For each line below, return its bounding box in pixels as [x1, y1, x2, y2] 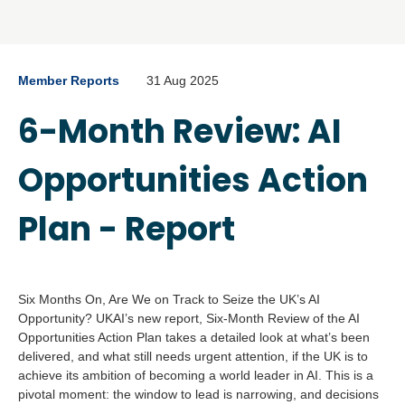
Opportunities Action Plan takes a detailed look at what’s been [18, 329, 370, 344]
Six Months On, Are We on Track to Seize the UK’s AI [18, 291, 320, 306]
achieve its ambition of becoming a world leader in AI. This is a [18, 367, 373, 382]
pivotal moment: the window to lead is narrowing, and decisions [18, 386, 379, 401]
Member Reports [18, 72, 119, 88]
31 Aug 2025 [146, 72, 219, 88]
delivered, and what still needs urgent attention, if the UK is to [18, 348, 368, 363]
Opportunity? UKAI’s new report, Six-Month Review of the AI [18, 310, 360, 325]
